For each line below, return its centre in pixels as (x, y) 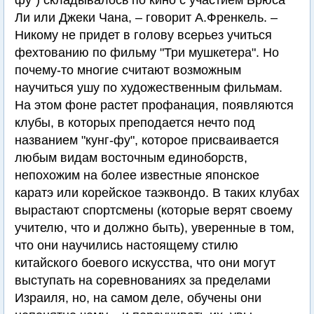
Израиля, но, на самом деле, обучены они (138, 298)
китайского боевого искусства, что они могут (145, 263)
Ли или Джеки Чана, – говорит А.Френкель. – (146, 18)
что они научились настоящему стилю (127, 246)
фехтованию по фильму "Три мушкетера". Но (147, 53)
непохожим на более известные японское (137, 176)
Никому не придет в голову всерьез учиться (143, 35)
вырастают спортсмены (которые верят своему (153, 211)
